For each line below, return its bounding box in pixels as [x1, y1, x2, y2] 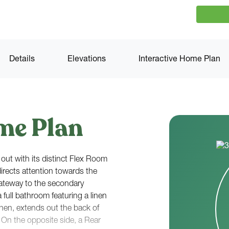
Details [9, 56, 35, 64]
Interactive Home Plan [138, 56, 220, 64]
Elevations [67, 56, 106, 64]
